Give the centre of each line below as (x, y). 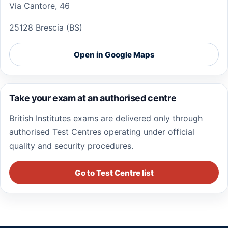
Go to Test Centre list (114, 173)
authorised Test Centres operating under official (102, 132)
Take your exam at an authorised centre (93, 98)
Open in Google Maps (114, 54)
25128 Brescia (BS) (46, 28)
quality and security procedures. (71, 146)
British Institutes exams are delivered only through (106, 118)
